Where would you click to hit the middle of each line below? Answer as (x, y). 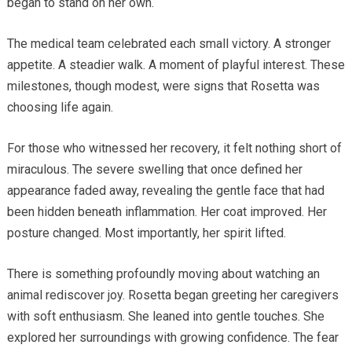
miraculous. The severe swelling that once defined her (154, 169)
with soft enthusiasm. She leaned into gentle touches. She (165, 316)
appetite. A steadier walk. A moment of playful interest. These (176, 64)
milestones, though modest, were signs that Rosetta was (163, 86)
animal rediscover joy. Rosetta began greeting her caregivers (172, 295)
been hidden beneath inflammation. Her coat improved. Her (167, 211)
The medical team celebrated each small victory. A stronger (169, 43)
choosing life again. (60, 107)
